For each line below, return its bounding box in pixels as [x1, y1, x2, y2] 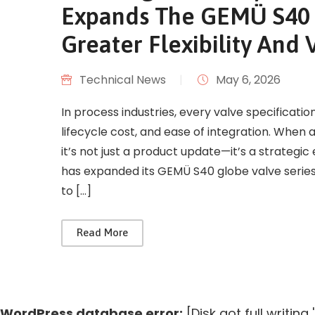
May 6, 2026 [216, 72, 281, 88]
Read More [77, 226, 128, 238]
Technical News [79, 72, 166, 88]
